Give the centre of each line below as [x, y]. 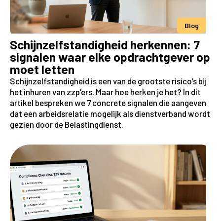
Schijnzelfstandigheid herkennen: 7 [105, 44]
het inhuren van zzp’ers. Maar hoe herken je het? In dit [105, 92]
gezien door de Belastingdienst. [67, 124]
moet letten [42, 69]
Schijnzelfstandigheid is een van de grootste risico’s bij [108, 81]
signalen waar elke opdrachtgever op [110, 56]
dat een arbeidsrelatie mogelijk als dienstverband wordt [110, 113]
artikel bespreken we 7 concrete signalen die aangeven [108, 102]
